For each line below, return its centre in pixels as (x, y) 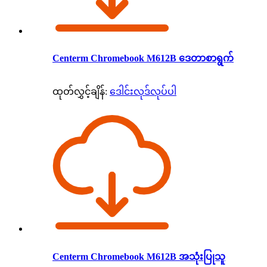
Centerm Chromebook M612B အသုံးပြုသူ (139, 256)
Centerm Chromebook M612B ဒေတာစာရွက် (143, 58)
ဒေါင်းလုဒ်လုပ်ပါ (143, 92)
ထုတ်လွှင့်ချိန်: (80, 92)
